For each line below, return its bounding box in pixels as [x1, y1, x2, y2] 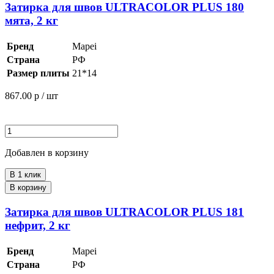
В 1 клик [10, 170, 41, 180]
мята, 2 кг [5, 14, 58, 28]
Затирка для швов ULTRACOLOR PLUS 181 [5, 205, 244, 218]
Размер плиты [7, 68, 70, 79]
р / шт [34, 91, 58, 102]
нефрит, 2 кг [5, 218, 70, 232]
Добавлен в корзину [5, 147, 89, 158]
